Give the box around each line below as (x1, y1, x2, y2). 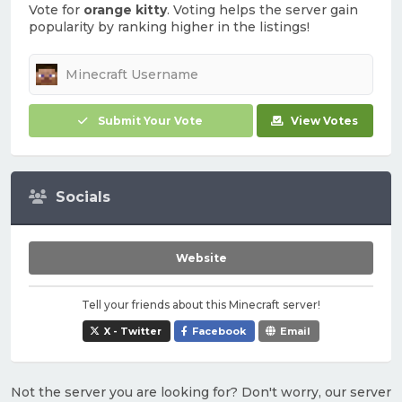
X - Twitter (104, 325, 162, 337)
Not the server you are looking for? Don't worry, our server (11, 384, 391, 400)
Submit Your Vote (98, 114, 204, 127)
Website (175, 251, 227, 265)
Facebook (192, 325, 246, 337)
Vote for (29, 2, 83, 18)
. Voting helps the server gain (167, 2, 358, 18)
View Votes (291, 114, 359, 127)
